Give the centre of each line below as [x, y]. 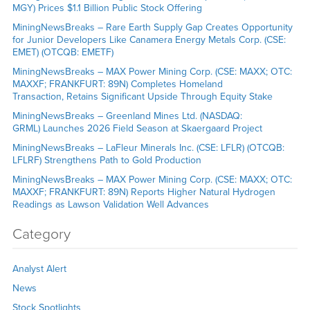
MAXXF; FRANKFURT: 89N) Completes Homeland [117, 84]
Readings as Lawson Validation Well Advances [112, 204]
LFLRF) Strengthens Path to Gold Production [107, 160]
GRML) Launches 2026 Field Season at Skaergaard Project [138, 128]
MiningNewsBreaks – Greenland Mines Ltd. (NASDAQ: [127, 116]
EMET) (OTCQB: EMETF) [63, 52]
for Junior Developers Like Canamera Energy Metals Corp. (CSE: [149, 39]
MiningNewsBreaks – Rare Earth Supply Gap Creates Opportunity [152, 27]
